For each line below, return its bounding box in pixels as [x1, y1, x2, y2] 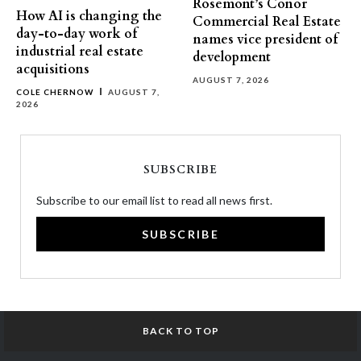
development [193, 48, 271, 66]
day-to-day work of [16, 25, 137, 43]
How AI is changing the [16, 7, 162, 25]
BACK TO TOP [142, 325, 219, 337]
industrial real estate [16, 43, 143, 60]
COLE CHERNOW [16, 87, 93, 97]
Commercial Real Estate [193, 13, 341, 31]
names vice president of [193, 31, 338, 48]
